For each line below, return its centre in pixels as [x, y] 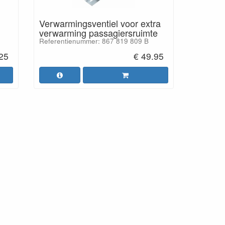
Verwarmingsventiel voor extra [100, 23]
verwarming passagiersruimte [98, 33]
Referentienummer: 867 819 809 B [94, 41]
